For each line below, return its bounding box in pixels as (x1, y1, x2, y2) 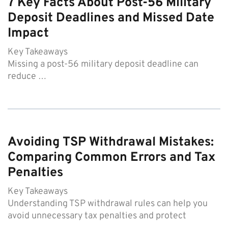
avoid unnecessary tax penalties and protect (8, 210, 186, 222)
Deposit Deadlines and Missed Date (8, 10, 214, 27)
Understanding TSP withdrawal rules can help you (8, 198, 208, 210)
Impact (8, 25, 49, 42)
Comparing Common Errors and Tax (8, 150, 215, 166)
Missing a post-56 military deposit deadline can (8, 59, 198, 71)
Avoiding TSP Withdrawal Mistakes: (8, 134, 214, 151)
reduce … (8, 71, 46, 83)
